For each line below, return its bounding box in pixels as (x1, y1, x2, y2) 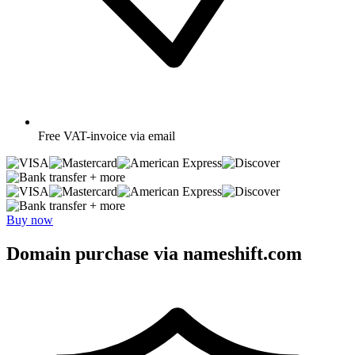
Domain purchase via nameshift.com (6, 242, 302, 264)
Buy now (6, 212, 53, 227)
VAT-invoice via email (63, 128, 175, 143)
